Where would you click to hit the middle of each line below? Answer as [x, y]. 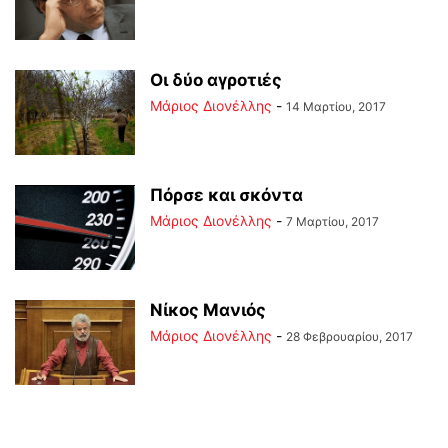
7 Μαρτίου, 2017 [332, 221]
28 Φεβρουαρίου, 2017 [349, 336]
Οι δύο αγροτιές [216, 80]
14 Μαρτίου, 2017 [336, 106]
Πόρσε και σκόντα [226, 195]
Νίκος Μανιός [208, 310]
